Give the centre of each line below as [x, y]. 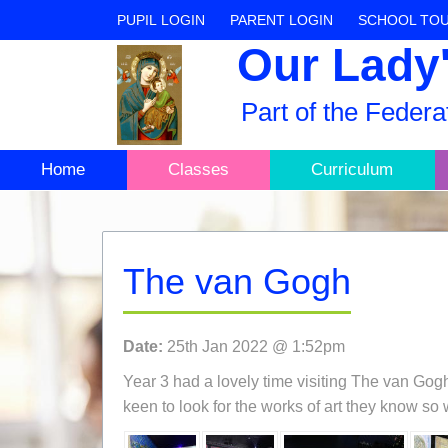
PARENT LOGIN [281, 20]
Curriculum [352, 169]
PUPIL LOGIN [183, 20]
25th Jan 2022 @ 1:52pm [254, 346]
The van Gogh [237, 281]
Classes [198, 169]
